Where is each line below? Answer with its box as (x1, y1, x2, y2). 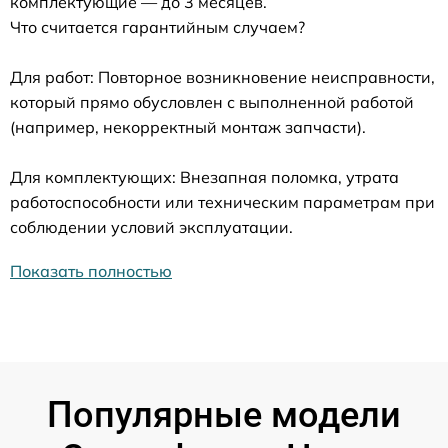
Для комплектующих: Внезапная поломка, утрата (10, 166, 399, 187)
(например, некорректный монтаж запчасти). (10, 116, 366, 137)
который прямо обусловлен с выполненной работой (10, 91, 414, 112)
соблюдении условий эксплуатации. (10, 216, 293, 237)
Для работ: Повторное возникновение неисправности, (10, 66, 435, 87)
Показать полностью (10, 260, 172, 281)
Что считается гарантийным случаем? (10, 16, 305, 37)
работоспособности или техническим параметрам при (10, 191, 435, 212)
